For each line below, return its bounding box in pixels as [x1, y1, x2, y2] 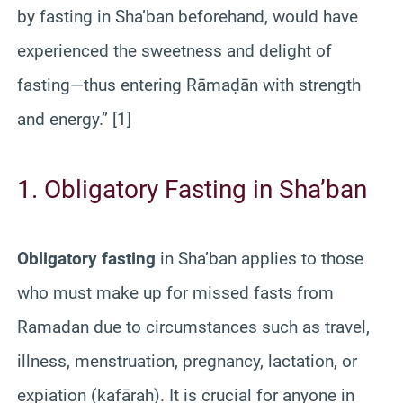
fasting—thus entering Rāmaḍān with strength [17, 74, 361, 95]
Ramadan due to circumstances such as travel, [17, 316, 370, 337]
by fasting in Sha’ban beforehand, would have [17, 5, 358, 27]
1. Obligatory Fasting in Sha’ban [17, 174, 367, 204]
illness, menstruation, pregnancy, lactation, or [17, 350, 357, 372]
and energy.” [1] [17, 108, 131, 130]
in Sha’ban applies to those [156, 247, 363, 269]
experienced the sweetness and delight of [17, 40, 332, 61]
